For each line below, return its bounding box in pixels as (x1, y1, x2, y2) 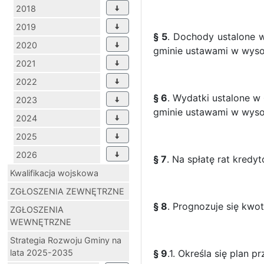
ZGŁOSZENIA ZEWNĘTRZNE (10, 186, 124, 196)
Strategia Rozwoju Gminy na (10, 235, 121, 245)
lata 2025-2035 (10, 247, 73, 258)
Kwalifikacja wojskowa (10, 167, 98, 178)
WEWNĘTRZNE (10, 216, 71, 227)
